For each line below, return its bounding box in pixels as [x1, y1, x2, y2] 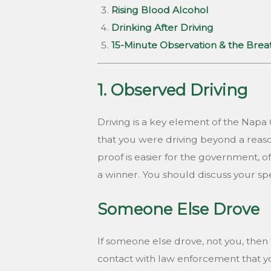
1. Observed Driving [97, 80, 248, 100]
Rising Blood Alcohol [111, 4, 209, 16]
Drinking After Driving [111, 21, 214, 33]
